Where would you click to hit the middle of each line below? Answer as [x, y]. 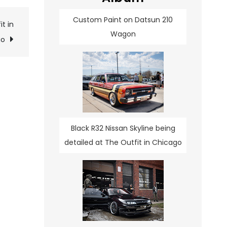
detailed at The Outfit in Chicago [123, 143]
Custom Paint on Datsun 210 [123, 20]
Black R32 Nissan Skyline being [123, 128]
